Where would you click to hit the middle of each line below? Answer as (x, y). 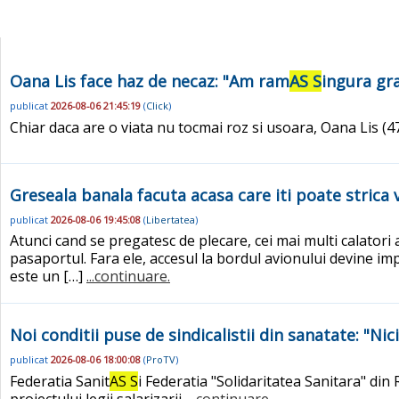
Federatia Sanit (60, 381)
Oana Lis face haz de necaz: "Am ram (150, 81)
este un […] (48, 277)
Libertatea (171, 219)
